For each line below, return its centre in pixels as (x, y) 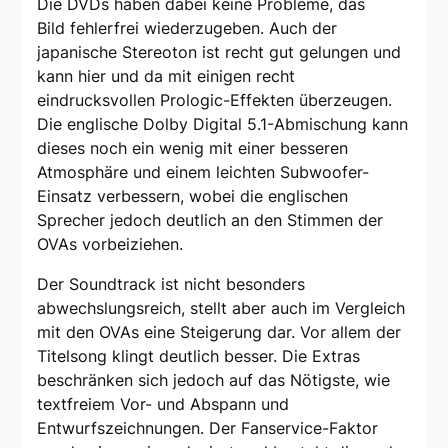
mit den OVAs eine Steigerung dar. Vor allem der (219, 332)
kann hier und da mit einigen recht (166, 76)
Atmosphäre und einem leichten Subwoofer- (203, 172)
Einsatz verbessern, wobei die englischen (193, 196)
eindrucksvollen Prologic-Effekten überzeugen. (215, 100)
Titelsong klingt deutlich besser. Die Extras (199, 356)
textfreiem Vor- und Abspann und (163, 404)
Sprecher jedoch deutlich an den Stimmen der (210, 220)
